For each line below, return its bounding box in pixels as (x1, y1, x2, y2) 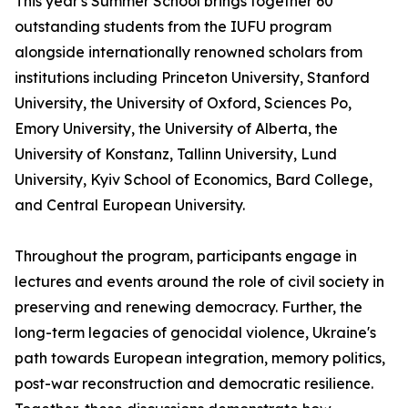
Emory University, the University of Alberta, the (15, 119, 338, 138)
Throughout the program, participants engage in (15, 247, 357, 265)
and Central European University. (15, 196, 245, 214)
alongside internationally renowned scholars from (15, 43, 362, 61)
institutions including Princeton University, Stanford (15, 68, 370, 87)
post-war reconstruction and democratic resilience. (15, 374, 373, 393)
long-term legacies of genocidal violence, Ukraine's (15, 323, 376, 342)
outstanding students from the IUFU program (15, 17, 331, 36)
